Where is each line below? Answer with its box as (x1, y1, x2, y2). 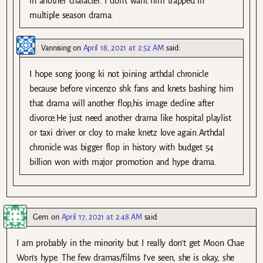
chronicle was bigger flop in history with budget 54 (29, 143, 214, 153)
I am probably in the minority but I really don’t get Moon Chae (16, 238, 244, 248)
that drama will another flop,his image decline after (29, 99, 214, 109)
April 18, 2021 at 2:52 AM (83, 43, 164, 53)
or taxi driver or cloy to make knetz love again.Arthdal (29, 128, 225, 138)
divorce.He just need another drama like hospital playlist (29, 113, 231, 123)
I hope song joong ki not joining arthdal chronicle (29, 69, 208, 79)
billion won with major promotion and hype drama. (29, 157, 217, 167)
